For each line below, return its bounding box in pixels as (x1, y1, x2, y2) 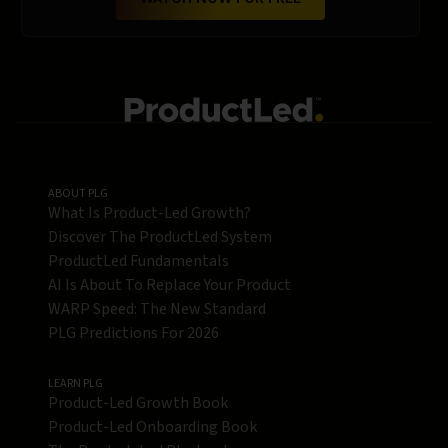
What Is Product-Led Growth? (48, 202, 251, 225)
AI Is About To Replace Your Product (48, 274, 291, 297)
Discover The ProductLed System (48, 226, 272, 249)
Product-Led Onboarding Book (48, 416, 257, 439)
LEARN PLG (48, 375, 103, 393)
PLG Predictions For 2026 (48, 322, 219, 345)
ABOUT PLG (48, 185, 108, 203)
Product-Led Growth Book (48, 392, 228, 415)
